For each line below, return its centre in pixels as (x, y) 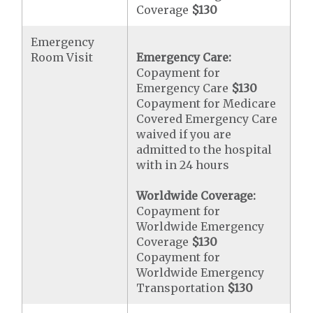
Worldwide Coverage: (196, 196)
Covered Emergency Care (207, 119)
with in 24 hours (183, 165)
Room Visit (62, 57)
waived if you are (184, 134)
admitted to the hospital (204, 150)
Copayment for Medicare (206, 103)
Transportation (182, 288)
